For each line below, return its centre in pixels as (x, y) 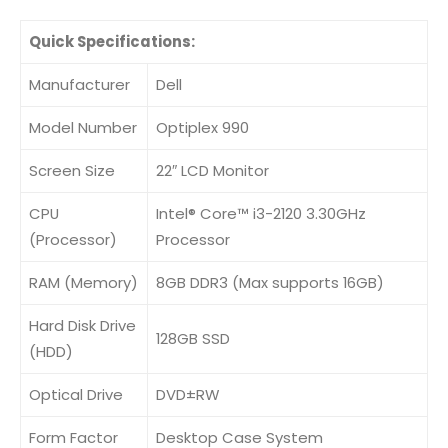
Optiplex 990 (202, 127)
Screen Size (72, 170)
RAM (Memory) (83, 282)
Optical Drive (76, 394)
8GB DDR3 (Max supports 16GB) (270, 282)
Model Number (83, 127)
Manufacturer (79, 84)
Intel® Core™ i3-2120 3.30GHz (261, 213)
